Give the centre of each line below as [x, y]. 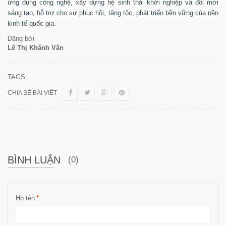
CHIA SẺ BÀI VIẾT [32, 93]
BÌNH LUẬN [34, 160]
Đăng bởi [21, 38]
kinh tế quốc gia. [32, 23]
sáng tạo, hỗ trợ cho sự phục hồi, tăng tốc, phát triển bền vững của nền [113, 13]
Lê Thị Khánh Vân [36, 47]
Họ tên [25, 198]
